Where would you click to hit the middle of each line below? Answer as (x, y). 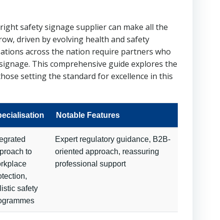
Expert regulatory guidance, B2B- (113, 139)
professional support (90, 164)
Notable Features (88, 115)
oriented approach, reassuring (107, 151)
